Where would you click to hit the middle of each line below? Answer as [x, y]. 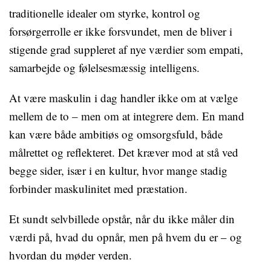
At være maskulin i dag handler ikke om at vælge [123, 98]
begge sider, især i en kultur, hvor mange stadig [118, 170]
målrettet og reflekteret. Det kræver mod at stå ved [124, 152]
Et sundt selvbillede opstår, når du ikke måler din [122, 219]
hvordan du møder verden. [70, 255]
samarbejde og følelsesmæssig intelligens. [104, 67]
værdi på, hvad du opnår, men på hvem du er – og [126, 237]
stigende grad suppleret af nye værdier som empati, [126, 49]
